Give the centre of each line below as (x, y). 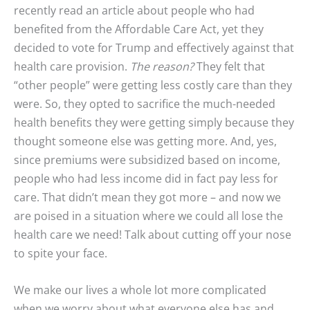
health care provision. (72, 66)
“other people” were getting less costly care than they (153, 85)
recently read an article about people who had (134, 10)
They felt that (229, 66)
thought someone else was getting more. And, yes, (145, 141)
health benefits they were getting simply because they (154, 122)
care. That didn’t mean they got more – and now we (147, 197)
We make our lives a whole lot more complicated (140, 290)
